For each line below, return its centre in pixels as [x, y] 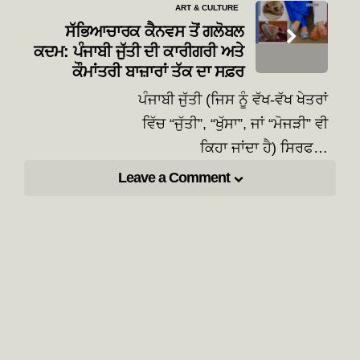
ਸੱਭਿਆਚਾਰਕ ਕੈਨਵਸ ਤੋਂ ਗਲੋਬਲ [154, 31]
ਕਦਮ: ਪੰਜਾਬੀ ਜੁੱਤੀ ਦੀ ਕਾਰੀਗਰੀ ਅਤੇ [138, 51]
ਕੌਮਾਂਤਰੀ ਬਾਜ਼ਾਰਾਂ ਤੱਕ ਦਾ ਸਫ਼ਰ [157, 71]
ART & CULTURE [207, 8]
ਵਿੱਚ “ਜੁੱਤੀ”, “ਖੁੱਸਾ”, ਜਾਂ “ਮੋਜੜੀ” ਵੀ [235, 124]
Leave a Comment [174, 178]
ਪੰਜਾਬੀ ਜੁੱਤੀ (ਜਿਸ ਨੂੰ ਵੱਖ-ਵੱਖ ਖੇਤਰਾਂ [233, 100]
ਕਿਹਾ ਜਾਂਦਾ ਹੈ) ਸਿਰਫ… [264, 148]
